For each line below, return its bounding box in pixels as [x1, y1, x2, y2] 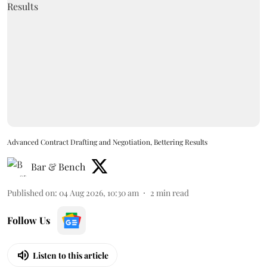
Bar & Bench [31, 160, 85, 173]
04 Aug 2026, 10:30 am [59, 187, 139, 198]
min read [156, 187, 189, 198]
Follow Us [7, 214, 50, 226]
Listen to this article [33, 249, 108, 261]
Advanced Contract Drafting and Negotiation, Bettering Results [7, 137, 207, 147]
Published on [7, 187, 55, 198]
